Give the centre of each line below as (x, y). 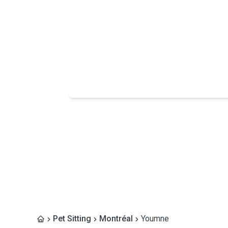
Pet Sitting (72, 219)
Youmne (155, 219)
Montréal (116, 219)
